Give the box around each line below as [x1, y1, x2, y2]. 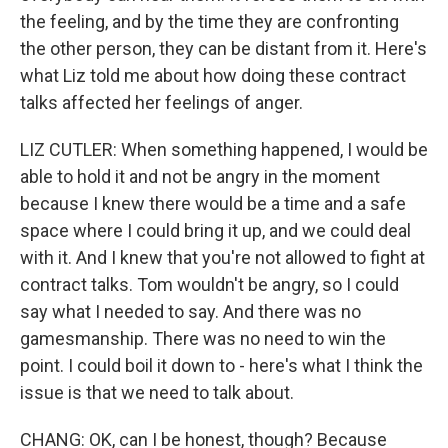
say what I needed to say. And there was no [20, 300, 361, 322]
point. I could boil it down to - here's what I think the [20, 354, 423, 376]
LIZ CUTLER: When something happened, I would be [20, 138, 428, 160]
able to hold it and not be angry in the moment [20, 165, 380, 187]
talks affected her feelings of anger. [20, 91, 303, 113]
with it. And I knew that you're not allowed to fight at [20, 246, 425, 268]
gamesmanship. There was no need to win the [20, 327, 386, 349]
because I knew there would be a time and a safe [20, 192, 406, 214]
